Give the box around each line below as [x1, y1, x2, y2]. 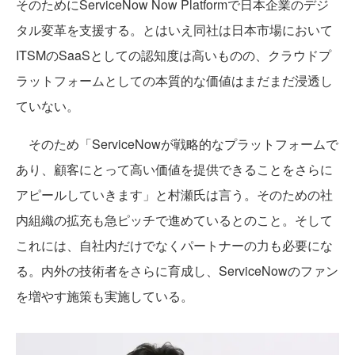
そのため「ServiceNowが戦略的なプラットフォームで [16, 134, 338, 153]
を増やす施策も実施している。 [16, 286, 193, 305]
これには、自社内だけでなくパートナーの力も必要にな [16, 235, 333, 254]
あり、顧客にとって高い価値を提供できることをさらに [16, 159, 333, 178]
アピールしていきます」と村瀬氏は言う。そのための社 [16, 185, 333, 204]
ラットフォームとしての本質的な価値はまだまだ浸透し [16, 71, 333, 90]
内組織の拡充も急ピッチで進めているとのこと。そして [16, 210, 333, 229]
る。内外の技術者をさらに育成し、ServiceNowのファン [16, 261, 338, 280]
